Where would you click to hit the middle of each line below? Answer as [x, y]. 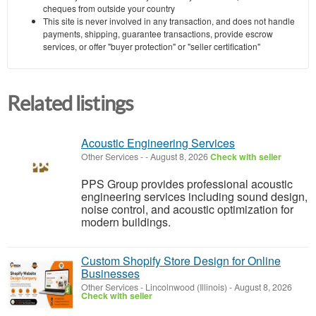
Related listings [71, 103]
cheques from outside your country [109, 8]
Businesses [110, 274]
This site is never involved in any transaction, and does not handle [169, 20]
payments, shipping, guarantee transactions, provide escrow [158, 33]
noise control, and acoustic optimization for [187, 209]
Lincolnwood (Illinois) [186, 287]
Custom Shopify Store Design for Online [181, 261]
